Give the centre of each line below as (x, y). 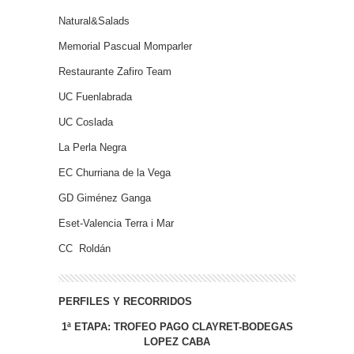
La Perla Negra (92, 147)
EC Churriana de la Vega (115, 173)
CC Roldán (85, 249)
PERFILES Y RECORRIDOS (125, 301)
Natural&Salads (94, 21)
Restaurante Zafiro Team (115, 72)
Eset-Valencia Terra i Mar (116, 223)
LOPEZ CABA (177, 342)
